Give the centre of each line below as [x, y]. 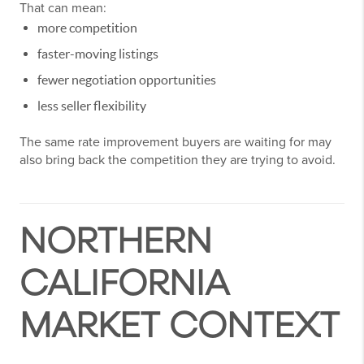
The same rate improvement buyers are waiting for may [175, 143]
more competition [87, 28]
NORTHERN [116, 242]
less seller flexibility [92, 106]
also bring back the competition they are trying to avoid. [178, 160]
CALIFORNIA [124, 284]
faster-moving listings [98, 54]
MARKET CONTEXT [180, 326]
